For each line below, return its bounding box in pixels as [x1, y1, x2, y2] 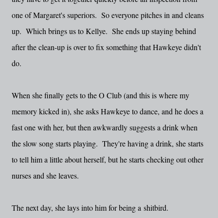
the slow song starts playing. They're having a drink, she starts [12, 138, 203, 148]
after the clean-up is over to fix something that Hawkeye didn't [12, 42, 201, 52]
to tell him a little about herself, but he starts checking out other [12, 154, 203, 164]
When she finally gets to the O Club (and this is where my [12, 90, 189, 100]
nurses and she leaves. [12, 170, 79, 181]
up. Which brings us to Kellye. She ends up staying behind [12, 26, 196, 36]
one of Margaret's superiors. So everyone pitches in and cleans [12, 10, 204, 20]
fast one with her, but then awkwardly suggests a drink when [12, 122, 198, 132]
